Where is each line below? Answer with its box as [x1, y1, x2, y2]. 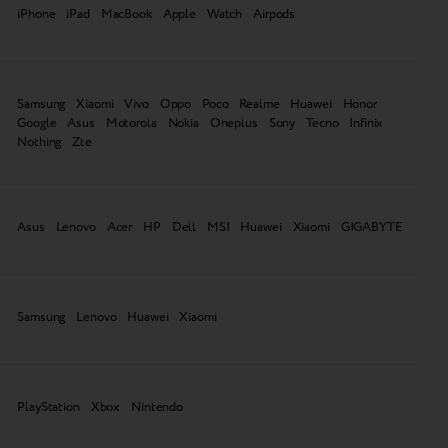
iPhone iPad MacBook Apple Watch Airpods [17, 4, 296, 23]
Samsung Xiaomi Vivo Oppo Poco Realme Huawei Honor [17, 94, 377, 113]
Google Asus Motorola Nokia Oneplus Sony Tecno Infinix [17, 113, 384, 132]
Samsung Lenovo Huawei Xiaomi [17, 307, 217, 326]
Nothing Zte [17, 132, 92, 151]
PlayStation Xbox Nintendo [17, 397, 183, 416]
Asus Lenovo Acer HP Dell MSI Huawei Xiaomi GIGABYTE [17, 217, 402, 236]
